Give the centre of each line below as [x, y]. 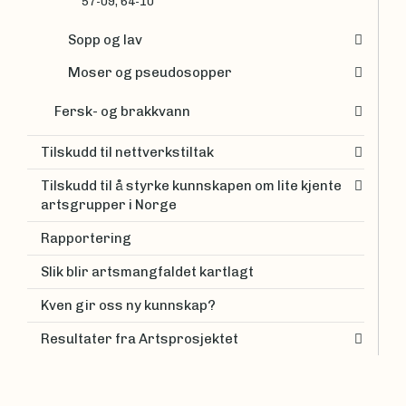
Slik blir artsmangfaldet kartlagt [147, 271]
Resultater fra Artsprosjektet [140, 338]
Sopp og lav [105, 39]
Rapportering [86, 238]
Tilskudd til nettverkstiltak [127, 152]
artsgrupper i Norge [109, 204]
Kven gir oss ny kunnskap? [128, 305]
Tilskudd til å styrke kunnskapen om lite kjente [191, 185]
